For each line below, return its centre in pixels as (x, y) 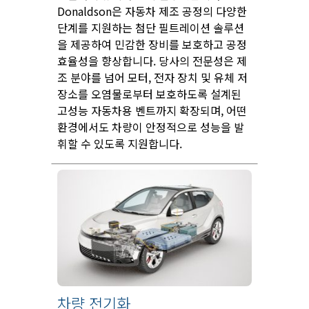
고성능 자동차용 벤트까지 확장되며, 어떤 (152, 110)
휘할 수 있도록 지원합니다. (120, 143)
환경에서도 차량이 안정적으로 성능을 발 (151, 127)
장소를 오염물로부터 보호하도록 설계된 (149, 93)
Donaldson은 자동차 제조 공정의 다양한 (152, 11)
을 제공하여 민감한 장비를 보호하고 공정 (152, 44)
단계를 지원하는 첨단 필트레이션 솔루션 (151, 27)
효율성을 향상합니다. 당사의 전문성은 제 (152, 60)
